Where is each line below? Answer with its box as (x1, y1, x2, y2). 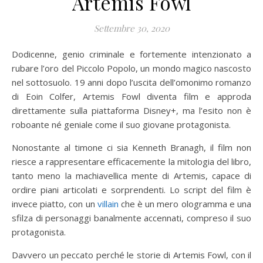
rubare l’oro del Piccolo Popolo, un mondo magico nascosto (12, 62, 251, 75)
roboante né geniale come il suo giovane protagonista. (12, 119, 231, 131)
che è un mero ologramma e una (118, 198, 252, 210)
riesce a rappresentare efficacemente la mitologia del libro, (12, 156, 251, 168)
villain (97, 198, 119, 210)
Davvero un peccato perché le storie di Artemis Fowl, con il (12, 249, 251, 261)
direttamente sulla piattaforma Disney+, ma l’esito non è (12, 104, 251, 117)
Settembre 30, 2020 (93, 22, 170, 35)
